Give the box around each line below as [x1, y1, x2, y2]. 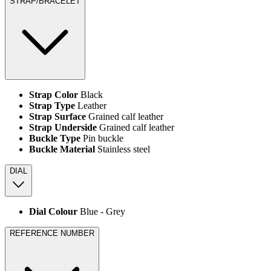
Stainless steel [95, 144, 150, 155]
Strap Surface [29, 111, 86, 122]
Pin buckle [80, 133, 123, 144]
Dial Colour [29, 206, 77, 217]
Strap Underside [29, 122, 97, 133]
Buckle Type [29, 133, 80, 144]
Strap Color [29, 90, 78, 100]
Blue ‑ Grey [77, 206, 125, 217]
